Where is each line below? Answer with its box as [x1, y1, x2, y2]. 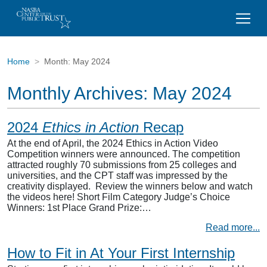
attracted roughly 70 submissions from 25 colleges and [7, 160, 237, 170]
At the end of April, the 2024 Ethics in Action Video [7, 138, 218, 148]
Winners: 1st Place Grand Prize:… [7, 203, 151, 213]
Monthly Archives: [7, 83, 153, 103]
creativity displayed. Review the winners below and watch [7, 181, 253, 191]
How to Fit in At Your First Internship [7, 245, 235, 261]
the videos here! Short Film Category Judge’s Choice [7, 192, 230, 202]
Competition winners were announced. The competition [7, 149, 240, 159]
